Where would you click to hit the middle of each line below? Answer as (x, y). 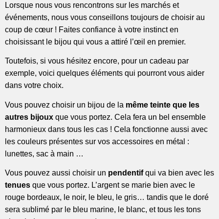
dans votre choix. (34, 86)
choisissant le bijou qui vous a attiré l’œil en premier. (95, 42)
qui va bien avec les (179, 173)
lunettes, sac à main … (44, 153)
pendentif (126, 173)
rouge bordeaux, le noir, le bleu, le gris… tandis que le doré (107, 197)
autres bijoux (29, 117)
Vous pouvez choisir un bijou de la (65, 105)
